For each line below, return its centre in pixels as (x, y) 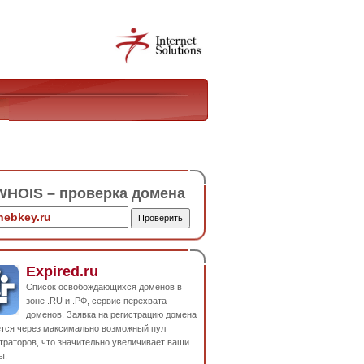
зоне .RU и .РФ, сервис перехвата (96, 300)
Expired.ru (62, 271)
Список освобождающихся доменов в (104, 286)
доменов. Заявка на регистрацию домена (111, 314)
